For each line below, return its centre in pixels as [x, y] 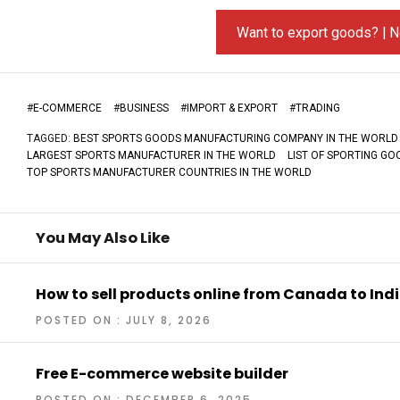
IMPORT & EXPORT [232, 108]
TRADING [318, 108]
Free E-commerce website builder [162, 374]
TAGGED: [50, 139]
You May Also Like [103, 237]
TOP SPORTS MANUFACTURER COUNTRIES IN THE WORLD [169, 173]
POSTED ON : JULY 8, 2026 [124, 321]
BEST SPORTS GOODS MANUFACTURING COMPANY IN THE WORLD [236, 139]
